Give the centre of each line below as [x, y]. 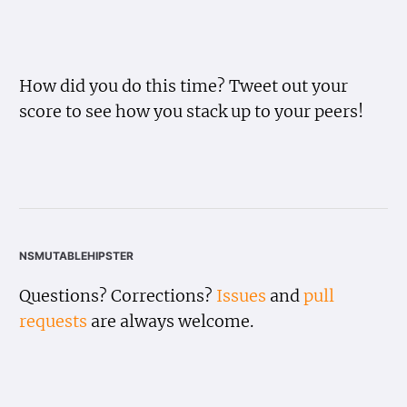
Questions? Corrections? [118, 296]
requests [54, 321]
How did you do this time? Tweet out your [184, 86]
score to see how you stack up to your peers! [192, 111]
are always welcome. [171, 321]
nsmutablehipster [77, 253]
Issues [242, 296]
